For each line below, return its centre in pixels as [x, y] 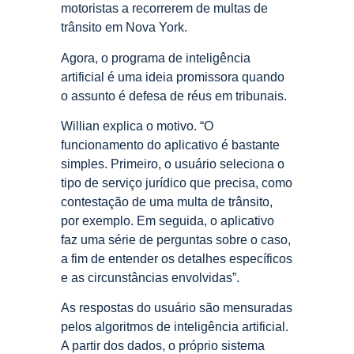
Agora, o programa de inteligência [156, 58]
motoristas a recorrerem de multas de [164, 9]
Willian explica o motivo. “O [137, 126]
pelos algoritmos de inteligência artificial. [175, 327]
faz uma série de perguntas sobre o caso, [176, 239]
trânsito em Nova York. [124, 28]
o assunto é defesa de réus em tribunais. [175, 96]
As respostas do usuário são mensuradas [177, 308]
